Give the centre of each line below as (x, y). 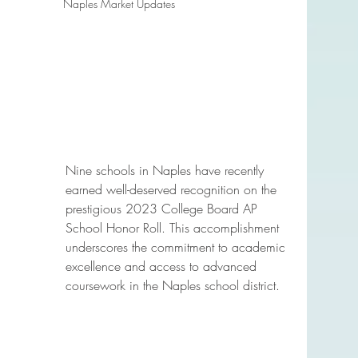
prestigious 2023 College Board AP (163, 209)
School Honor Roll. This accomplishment (174, 228)
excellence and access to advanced (163, 266)
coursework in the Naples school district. (173, 285)
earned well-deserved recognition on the (173, 189)
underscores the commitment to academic (177, 247)
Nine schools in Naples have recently (167, 170)
